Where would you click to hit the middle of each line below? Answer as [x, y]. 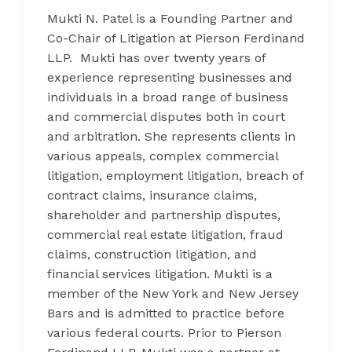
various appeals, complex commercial [163, 156]
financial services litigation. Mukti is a [160, 273]
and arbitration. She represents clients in [171, 136]
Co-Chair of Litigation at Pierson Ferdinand [176, 38]
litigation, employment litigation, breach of [175, 175]
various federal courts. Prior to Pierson [164, 332]
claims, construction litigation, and [152, 254]
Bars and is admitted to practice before [166, 313]
